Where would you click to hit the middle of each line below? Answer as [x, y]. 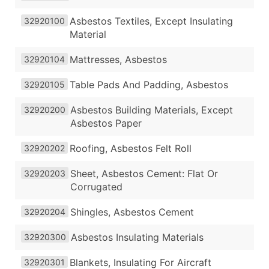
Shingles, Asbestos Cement [132, 212]
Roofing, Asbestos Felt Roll [131, 149]
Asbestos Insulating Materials [137, 237]
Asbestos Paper [106, 123]
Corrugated [96, 187]
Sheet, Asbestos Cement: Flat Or [144, 174]
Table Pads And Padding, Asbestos [149, 85]
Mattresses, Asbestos [118, 60]
